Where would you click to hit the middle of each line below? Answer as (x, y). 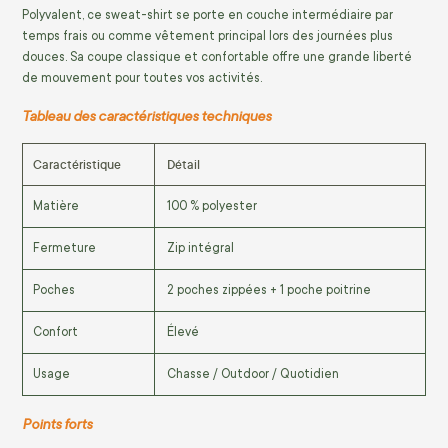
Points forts (57, 423)
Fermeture (64, 248)
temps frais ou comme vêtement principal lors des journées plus (207, 35)
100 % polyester (212, 206)
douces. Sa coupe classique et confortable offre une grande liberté (217, 56)
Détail (183, 165)
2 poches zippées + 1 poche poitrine (269, 290)
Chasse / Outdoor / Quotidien (253, 374)
